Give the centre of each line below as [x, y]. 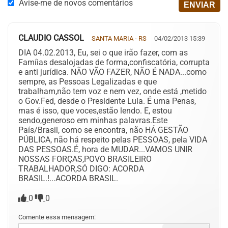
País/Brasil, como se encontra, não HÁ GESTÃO [103, 130]
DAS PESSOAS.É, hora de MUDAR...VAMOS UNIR [105, 149]
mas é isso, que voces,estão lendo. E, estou [95, 111]
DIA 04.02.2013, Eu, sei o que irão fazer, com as [103, 53]
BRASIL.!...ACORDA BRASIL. [68, 178]
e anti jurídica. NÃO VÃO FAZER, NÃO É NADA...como [112, 72]
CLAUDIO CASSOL [51, 38]
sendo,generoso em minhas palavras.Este [93, 120]
